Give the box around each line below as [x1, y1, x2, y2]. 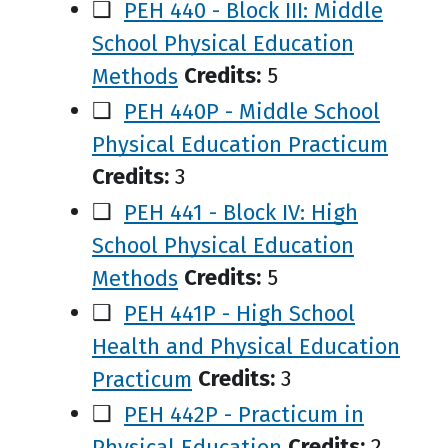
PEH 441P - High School [124, 299, 355, 326]
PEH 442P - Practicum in [124, 400, 364, 427]
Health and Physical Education [92, 332, 400, 359]
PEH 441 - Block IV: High [124, 198, 358, 225]
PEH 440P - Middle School [124, 97, 380, 124]
